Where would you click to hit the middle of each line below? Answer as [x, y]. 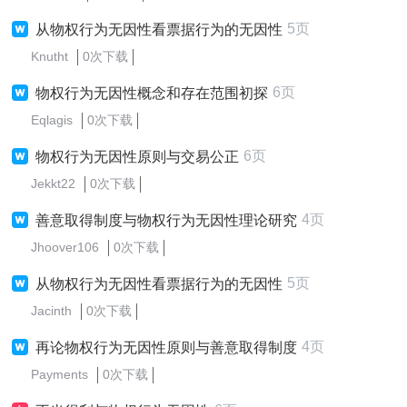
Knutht [50, 56]
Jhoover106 [65, 247]
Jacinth [51, 311]
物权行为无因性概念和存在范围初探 [152, 93]
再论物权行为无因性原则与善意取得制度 [166, 347]
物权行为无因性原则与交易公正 [137, 157]
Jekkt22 [53, 184]
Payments [60, 374]
